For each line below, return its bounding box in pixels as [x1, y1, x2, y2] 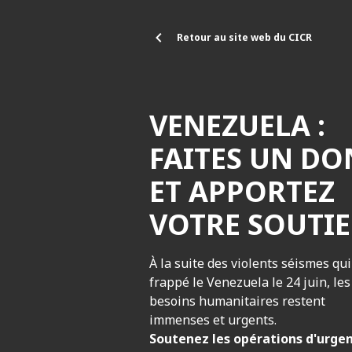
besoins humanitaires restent [149, 292, 325, 310]
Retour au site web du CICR [177, 30, 312, 44]
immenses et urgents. [149, 311, 277, 329]
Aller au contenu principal [9, 6, 137, 21]
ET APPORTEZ [149, 172, 335, 211]
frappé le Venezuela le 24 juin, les [149, 273, 350, 291]
